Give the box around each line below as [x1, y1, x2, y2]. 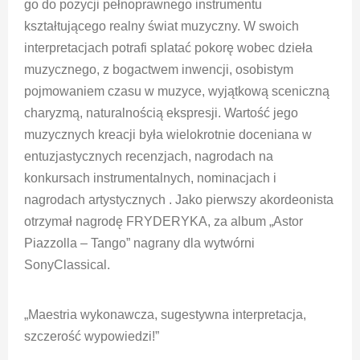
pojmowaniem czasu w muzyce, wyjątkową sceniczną [24, 84, 329, 98]
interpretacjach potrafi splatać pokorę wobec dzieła [24, 40, 313, 55]
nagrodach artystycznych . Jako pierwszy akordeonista [24, 192, 333, 207]
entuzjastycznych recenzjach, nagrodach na [24, 149, 273, 163]
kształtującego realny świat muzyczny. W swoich [24, 18, 299, 33]
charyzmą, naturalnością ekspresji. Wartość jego [24, 105, 298, 120]
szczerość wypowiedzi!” [24, 329, 159, 343]
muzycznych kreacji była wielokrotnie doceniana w [24, 127, 312, 141]
